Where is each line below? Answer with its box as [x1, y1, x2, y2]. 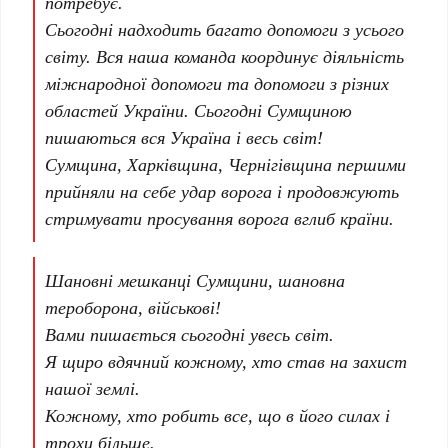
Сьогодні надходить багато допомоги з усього [45, 17, 405, 42]
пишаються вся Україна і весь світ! [45, 125, 324, 150]
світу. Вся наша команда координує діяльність [45, 44, 405, 69]
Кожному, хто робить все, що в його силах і [45, 403, 391, 428]
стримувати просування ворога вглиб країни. [45, 206, 395, 231]
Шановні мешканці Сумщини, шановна [45, 268, 346, 293]
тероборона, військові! [45, 295, 222, 320]
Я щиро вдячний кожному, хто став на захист [45, 349, 408, 374]
